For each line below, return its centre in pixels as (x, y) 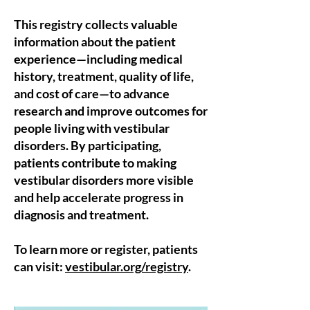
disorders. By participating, (88, 145)
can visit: (39, 266)
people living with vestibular (92, 128)
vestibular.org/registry (127, 266)
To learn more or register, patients (106, 249)
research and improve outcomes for (111, 111)
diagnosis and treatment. (81, 215)
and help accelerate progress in (99, 197)
